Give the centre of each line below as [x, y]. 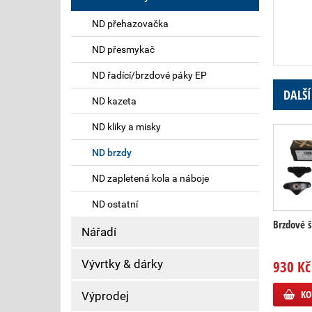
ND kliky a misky [126, 127]
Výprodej [105, 296]
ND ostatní [115, 204]
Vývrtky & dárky [122, 264]
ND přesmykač [123, 49]
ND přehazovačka [130, 24]
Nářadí [99, 232]
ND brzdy [112, 153]
